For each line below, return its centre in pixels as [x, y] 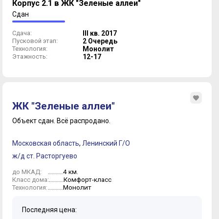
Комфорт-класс [88, 180]
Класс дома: [31, 180]
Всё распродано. [84, 121]
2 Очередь [100, 41]
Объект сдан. [34, 121]
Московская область [46, 143]
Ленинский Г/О [106, 143]
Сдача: [22, 33]
